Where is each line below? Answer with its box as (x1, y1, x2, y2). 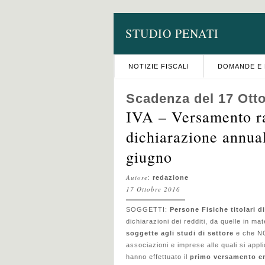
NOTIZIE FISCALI (128, 63, 189, 70)
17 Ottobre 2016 (126, 185, 180, 193)
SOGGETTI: (126, 206, 170, 213)
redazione (153, 174, 189, 181)
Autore (126, 173, 148, 182)
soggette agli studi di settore (126, 230, 234, 237)
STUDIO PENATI (125, 25, 219, 41)
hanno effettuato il (126, 253, 190, 260)
